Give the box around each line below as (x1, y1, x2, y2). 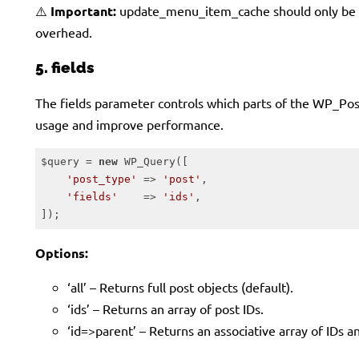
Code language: (34, 229, 113, 240)
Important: (50, 2, 116, 19)
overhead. (35, 23, 92, 40)
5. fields (35, 58, 95, 77)
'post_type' (66, 173, 137, 186)
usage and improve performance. (35, 115, 224, 132)
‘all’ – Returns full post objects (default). (67, 278, 293, 295)
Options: (35, 244, 88, 261)
